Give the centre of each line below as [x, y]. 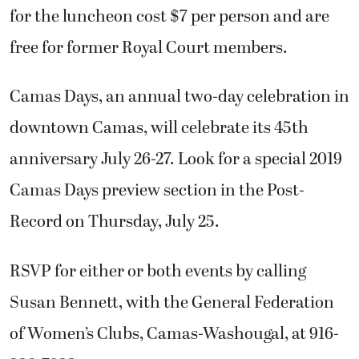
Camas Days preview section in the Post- [157, 191]
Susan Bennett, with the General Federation [172, 303]
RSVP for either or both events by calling [158, 271]
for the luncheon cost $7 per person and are [169, 17]
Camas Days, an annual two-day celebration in [179, 97]
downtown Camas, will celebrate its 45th [159, 129]
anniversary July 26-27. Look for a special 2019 [176, 160]
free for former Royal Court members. [149, 48]
